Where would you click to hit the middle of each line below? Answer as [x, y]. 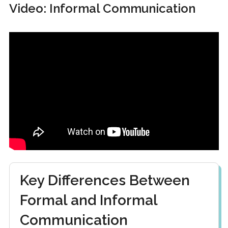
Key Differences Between [105, 181]
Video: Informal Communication [102, 9]
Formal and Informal [88, 201]
